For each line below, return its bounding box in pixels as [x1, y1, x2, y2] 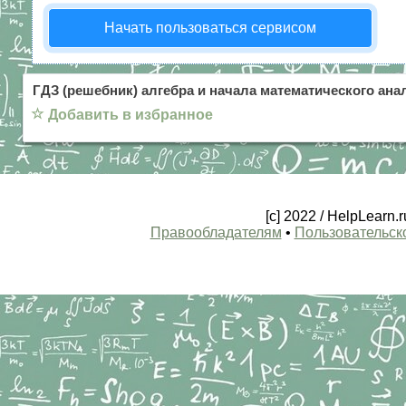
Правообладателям [150, 225, 282, 241]
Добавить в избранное [48, 107, 213, 123]
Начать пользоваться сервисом [104, 20, 316, 36]
